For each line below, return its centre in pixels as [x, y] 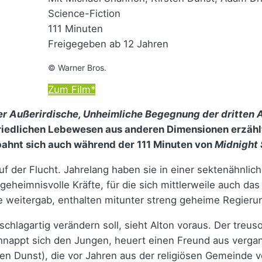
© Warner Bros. [78, 67]
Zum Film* [71, 89]
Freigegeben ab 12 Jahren [108, 44]
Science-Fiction [84, 13]
